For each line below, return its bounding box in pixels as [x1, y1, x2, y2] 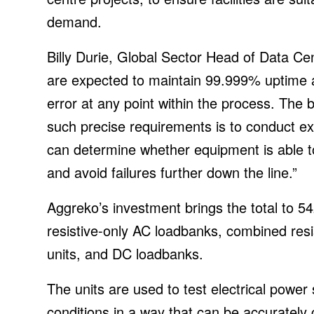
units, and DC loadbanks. [47, 243, 203, 264]
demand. [47, 11, 102, 32]
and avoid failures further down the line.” [47, 161, 297, 182]
